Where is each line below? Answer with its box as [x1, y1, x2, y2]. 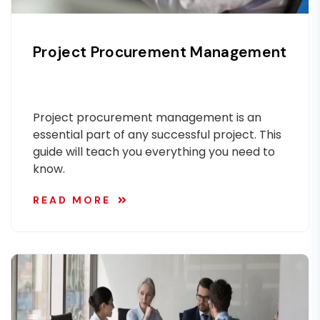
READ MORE [33, 194, 111, 207]
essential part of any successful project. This [33, 126, 281, 143]
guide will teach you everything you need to [33, 144, 275, 160]
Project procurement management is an [33, 109, 261, 126]
